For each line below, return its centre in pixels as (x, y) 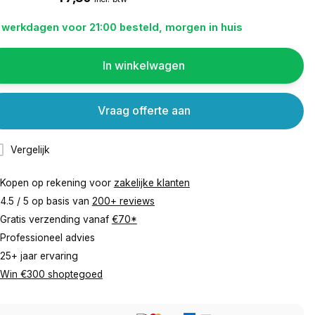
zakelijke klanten (152, 183)
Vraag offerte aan (144, 111)
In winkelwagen (144, 66)
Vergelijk (31, 149)
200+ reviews (123, 201)
